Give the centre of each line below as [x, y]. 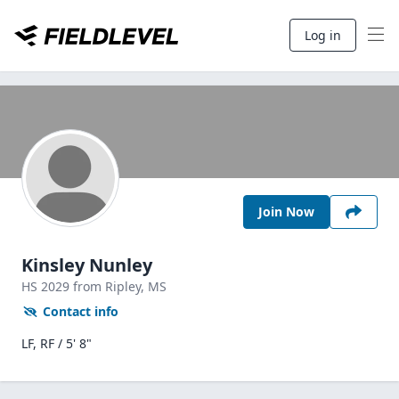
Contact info [81, 311]
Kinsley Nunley [87, 265]
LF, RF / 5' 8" [57, 343]
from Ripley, [110, 286]
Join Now [286, 212]
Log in [323, 35]
